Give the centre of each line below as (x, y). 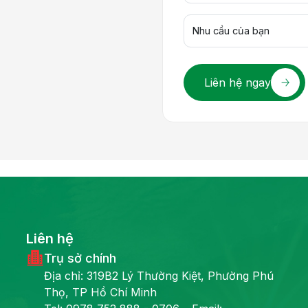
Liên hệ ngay (238, 82)
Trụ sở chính (80, 258)
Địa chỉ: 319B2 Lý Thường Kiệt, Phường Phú (159, 275)
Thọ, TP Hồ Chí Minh (100, 292)
